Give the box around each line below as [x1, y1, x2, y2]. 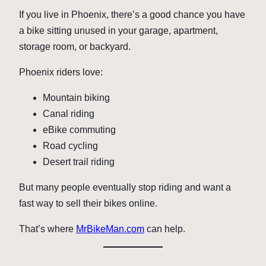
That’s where [19, 224, 76, 235]
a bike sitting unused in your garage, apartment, [19, 26, 218, 36]
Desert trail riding [43, 157, 115, 167]
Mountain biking [43, 93, 110, 103]
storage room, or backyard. [19, 42, 131, 52]
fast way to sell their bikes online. [19, 198, 157, 209]
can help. [144, 224, 185, 235]
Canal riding [43, 109, 94, 119]
